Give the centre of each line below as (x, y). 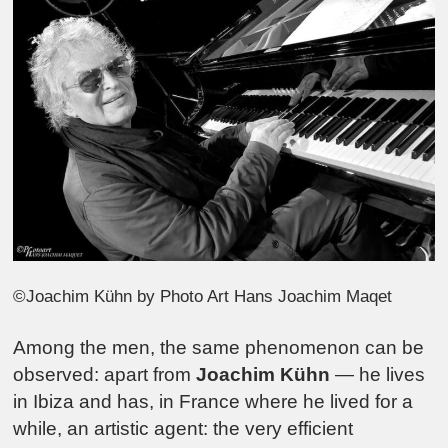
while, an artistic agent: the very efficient (183, 429)
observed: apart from (105, 375)
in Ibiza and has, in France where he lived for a (213, 402)
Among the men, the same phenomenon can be (219, 348)
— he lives (378, 375)
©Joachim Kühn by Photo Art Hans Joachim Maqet (203, 296)
